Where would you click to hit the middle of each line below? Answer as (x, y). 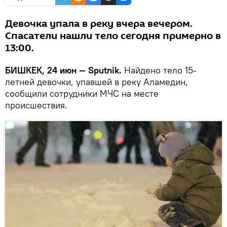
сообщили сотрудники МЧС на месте (82, 94)
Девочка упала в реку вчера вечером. (99, 24)
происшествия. (36, 105)
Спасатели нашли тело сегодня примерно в (113, 36)
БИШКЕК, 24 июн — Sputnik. (63, 70)
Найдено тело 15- (159, 70)
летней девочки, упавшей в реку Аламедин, (97, 82)
